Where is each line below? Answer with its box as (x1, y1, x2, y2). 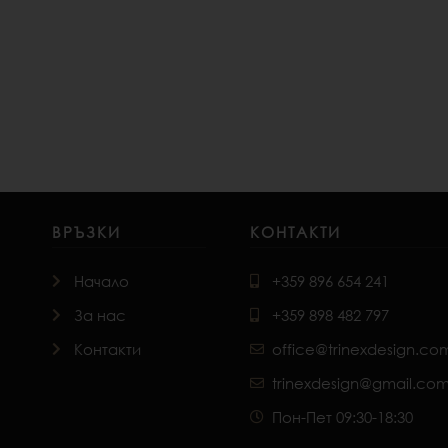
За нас (74, 305, 127, 326)
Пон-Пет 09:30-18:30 (272, 407, 414, 428)
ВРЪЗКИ (51, 222, 121, 243)
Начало (74, 271, 130, 292)
